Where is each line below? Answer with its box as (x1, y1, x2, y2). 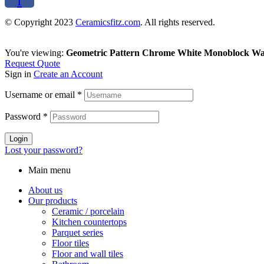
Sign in (5, 68, 31, 79)
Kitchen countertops (52, 216, 127, 227)
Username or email (5, 89, 77, 100)
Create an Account (34, 68, 103, 79)
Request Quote (5, 58, 60, 68)
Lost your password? (5, 144, 82, 155)
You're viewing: (5, 47, 66, 58)
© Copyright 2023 (5, 16, 75, 27)
